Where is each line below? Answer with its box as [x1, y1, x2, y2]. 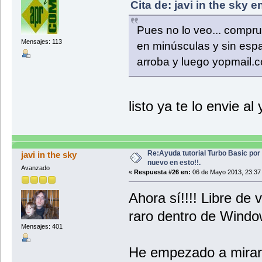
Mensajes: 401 [20, 222, 63, 230]
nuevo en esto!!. [147, 158, 201, 167]
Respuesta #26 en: [133, 168, 191, 176]
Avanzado [20, 164, 50, 172]
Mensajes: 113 [20, 38, 62, 46]
